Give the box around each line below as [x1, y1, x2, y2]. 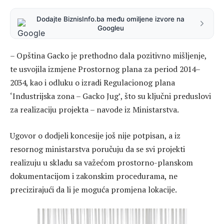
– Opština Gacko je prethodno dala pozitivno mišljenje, [10, 50, 206, 61]
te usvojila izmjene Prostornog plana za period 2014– [10, 63, 200, 75]
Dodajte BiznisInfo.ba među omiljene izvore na [36, 15, 184, 23]
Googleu [97, 24, 124, 32]
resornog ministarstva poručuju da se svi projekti [10, 143, 185, 154]
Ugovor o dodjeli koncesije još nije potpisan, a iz [10, 129, 180, 141]
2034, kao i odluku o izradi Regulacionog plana [10, 77, 175, 88]
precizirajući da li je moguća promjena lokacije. [10, 183, 177, 195]
